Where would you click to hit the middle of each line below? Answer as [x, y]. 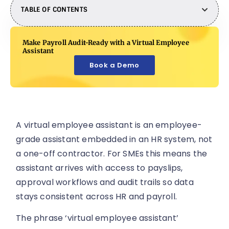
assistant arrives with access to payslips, [99, 168]
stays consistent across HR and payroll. [97, 197]
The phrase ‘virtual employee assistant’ [97, 218]
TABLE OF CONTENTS [54, 10]
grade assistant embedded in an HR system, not [114, 140]
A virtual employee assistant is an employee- [109, 125]
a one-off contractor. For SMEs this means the [112, 154]
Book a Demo [114, 65]
